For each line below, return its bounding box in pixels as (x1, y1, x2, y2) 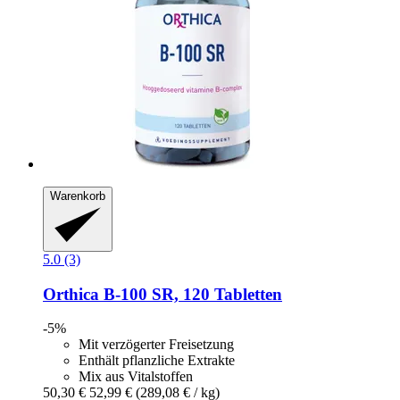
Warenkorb (50, 189, 105, 204)
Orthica (43, 284, 99, 304)
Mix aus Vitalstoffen (79, 369, 193, 385)
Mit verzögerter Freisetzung (79, 337, 234, 353)
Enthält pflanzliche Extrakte (79, 353, 235, 369)
